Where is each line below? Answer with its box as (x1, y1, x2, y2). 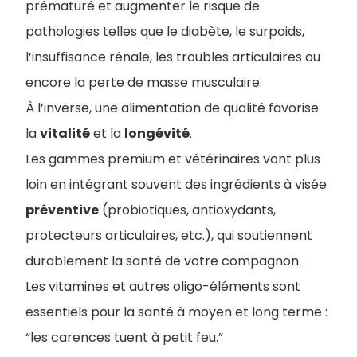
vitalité (40, 124, 90, 143)
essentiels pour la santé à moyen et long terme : (25, 303, 328, 322)
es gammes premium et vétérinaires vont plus (31, 150, 320, 169)
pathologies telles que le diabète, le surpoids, (25, 22, 304, 41)
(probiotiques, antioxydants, (99, 201, 276, 220)
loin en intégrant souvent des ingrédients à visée (25, 175, 327, 194)
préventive (25, 201, 99, 220)
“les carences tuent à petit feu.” (25, 328, 226, 347)
